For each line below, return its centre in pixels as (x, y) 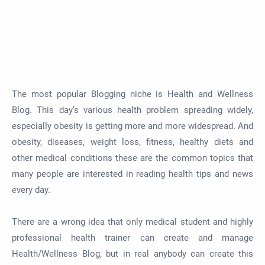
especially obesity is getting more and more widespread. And (132, 126)
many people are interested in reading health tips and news (132, 174)
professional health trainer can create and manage (132, 238)
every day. (31, 190)
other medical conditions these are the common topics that (132, 158)
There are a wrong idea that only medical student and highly (132, 222)
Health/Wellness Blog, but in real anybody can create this (132, 254)
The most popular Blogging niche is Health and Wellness (132, 94)
